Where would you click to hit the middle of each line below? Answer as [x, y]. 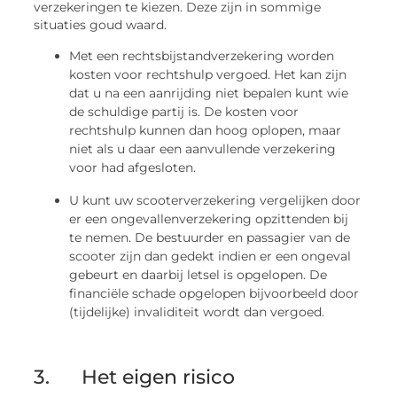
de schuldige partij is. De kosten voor [184, 111]
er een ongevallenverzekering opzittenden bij [209, 218]
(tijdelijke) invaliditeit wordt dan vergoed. [197, 311]
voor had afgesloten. [133, 167]
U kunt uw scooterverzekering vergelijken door [215, 200]
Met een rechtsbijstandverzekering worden [202, 55]
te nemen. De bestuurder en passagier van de [210, 237]
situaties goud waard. [101, 25]
